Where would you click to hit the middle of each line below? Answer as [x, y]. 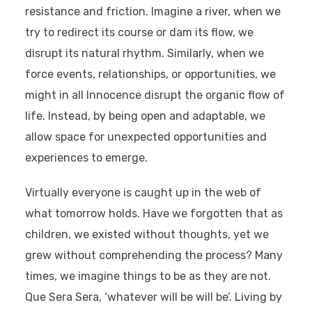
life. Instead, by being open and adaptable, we [145, 116]
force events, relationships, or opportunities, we [150, 75]
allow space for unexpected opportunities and [146, 137]
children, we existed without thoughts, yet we [147, 235]
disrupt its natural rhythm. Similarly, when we [144, 54]
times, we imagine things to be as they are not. [148, 276]
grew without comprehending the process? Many [154, 256]
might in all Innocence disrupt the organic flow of [155, 95]
